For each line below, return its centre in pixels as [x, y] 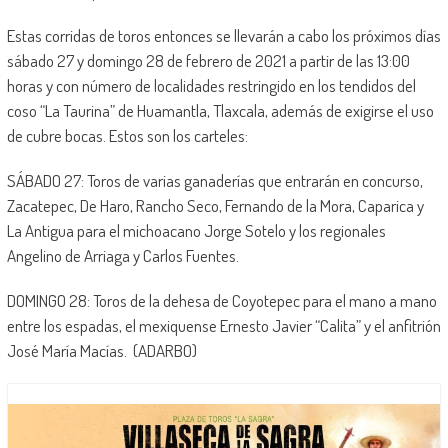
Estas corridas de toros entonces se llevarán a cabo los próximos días [223, 35]
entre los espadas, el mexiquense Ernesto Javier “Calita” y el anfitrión [223, 325]
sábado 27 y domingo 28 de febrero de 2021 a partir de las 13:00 [208, 60]
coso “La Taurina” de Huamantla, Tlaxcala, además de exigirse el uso [220, 110]
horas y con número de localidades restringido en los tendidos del [211, 85]
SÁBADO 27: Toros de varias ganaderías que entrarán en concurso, [214, 180]
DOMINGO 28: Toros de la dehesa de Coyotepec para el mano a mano [221, 300]
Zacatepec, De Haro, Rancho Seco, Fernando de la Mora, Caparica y [215, 205]
